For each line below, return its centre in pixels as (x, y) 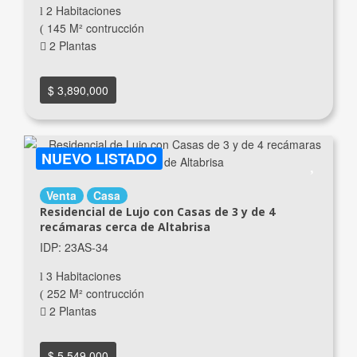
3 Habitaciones (82, 276)
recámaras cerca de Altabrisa (125, 227)
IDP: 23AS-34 (74, 247)
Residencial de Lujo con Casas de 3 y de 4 (157, 212)
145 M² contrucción (94, 28)
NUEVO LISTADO (100, 159)
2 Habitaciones (82, 11)
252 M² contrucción (94, 294)
